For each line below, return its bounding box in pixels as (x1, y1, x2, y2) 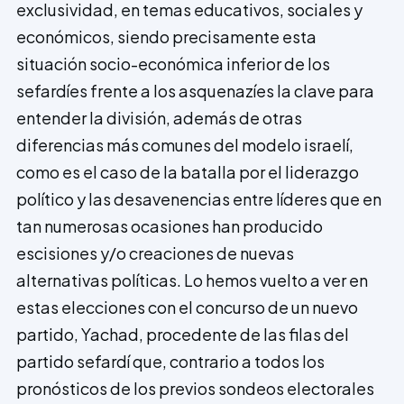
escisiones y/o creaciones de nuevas (16, 242, 294, 263)
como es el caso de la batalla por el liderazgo (16, 161, 359, 182)
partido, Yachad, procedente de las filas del (16, 323, 349, 344)
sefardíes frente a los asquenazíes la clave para (16, 79, 374, 101)
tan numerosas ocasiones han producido (16, 215, 323, 236)
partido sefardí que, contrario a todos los (16, 350, 325, 372)
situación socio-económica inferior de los (16, 52, 330, 74)
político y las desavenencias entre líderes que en (16, 188, 381, 209)
